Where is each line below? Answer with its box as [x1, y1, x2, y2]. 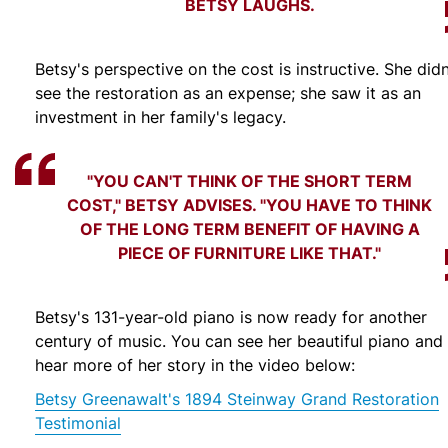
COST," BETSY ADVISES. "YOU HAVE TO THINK [67, 192, 433, 216]
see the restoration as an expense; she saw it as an [35, 81, 421, 104]
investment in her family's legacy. [35, 105, 286, 128]
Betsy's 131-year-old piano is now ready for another [35, 305, 427, 328]
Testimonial [35, 411, 121, 434]
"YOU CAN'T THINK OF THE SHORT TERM [87, 168, 413, 192]
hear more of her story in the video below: [35, 353, 355, 376]
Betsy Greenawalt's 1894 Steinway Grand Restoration [35, 387, 439, 410]
